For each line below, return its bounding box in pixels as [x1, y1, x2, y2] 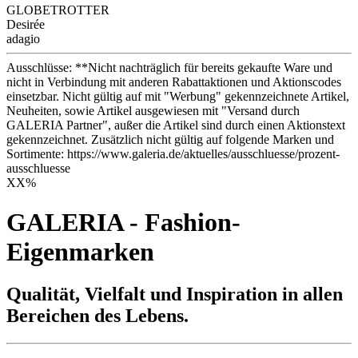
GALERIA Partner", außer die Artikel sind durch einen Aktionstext [6, 118, 345, 133]
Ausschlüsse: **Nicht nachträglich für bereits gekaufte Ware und [6, 61, 332, 75]
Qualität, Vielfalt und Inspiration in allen [6, 284, 343, 305]
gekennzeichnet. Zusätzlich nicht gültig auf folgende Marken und [6, 133, 334, 147]
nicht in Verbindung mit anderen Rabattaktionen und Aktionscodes [6, 75, 341, 89]
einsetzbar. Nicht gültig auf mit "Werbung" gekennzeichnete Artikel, [6, 89, 349, 104]
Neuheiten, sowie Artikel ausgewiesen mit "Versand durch [6, 104, 300, 118]
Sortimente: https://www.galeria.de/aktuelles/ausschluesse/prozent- [6, 147, 340, 161]
